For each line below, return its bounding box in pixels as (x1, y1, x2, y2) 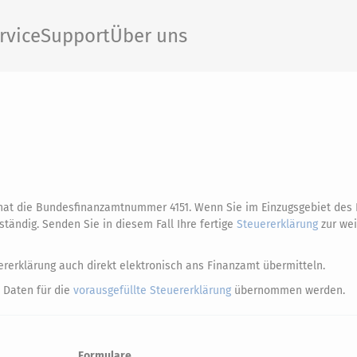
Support (41, 25, 110, 47)
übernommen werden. (231, 284, 345, 297)
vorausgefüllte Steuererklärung (73, 284, 231, 297)
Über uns (110, 25, 187, 47)
